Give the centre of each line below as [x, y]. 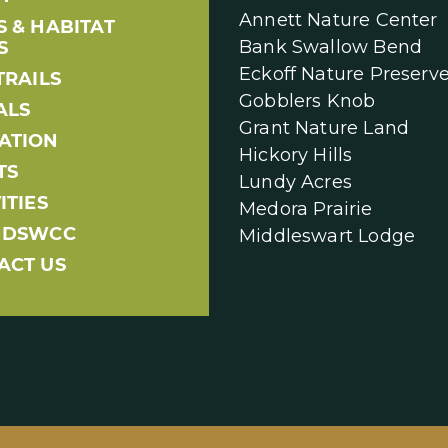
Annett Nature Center [338, 20]
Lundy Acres [295, 182]
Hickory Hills [296, 155]
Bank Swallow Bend [331, 47]
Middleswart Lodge [327, 236]
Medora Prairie [306, 209]
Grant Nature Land [324, 128]
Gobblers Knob [307, 101]
